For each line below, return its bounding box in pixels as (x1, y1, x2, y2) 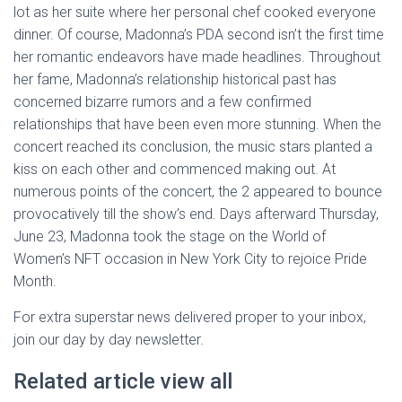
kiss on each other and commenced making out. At (13, 161, 336, 178)
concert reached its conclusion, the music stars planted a (13, 138, 372, 155)
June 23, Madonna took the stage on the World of (13, 228, 326, 245)
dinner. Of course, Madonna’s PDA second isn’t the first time (13, 26, 384, 43)
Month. (13, 273, 57, 290)
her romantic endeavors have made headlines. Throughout (13, 48, 380, 66)
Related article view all (13, 369, 232, 394)
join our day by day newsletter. (13, 331, 204, 348)
